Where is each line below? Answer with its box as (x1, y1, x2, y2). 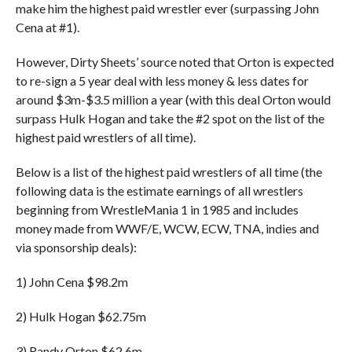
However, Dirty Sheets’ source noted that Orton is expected (15, 54, 334, 69)
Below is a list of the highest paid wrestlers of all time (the (15, 164, 322, 179)
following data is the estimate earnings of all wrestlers (15, 183, 303, 198)
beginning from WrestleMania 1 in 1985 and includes (15, 202, 299, 217)
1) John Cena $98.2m (15, 274, 128, 289)
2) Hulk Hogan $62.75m (15, 309, 146, 324)
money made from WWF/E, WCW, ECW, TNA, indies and (15, 221, 319, 236)
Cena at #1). (15, 20, 79, 35)
